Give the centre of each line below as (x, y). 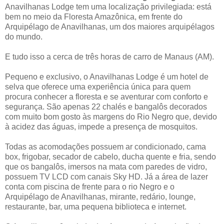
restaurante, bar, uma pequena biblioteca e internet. (96, 206)
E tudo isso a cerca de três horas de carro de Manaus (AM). (109, 56)
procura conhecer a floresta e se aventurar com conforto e (106, 96)
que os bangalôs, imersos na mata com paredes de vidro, (106, 166)
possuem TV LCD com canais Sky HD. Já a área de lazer (106, 176)
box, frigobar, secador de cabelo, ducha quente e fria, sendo (110, 156)
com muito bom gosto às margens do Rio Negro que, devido (111, 116)
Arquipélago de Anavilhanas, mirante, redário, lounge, (100, 196)
